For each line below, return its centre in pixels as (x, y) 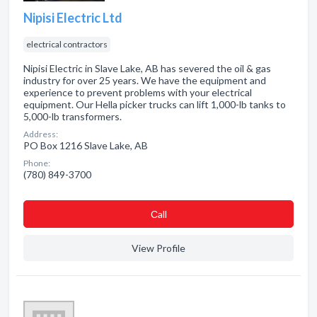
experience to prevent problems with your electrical (138, 92)
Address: (41, 134)
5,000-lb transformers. (73, 116)
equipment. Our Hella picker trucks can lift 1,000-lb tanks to (155, 104)
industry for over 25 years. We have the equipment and (145, 80)
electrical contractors (67, 44)
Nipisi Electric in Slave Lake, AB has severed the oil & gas (147, 68)
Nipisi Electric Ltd (73, 18)
